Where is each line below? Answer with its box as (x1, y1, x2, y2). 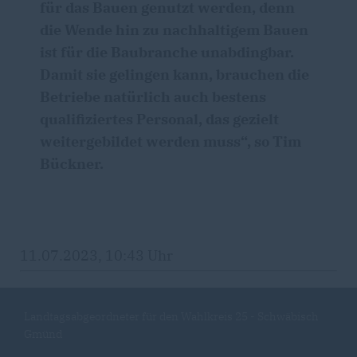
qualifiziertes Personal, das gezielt (40, 110, 279, 128)
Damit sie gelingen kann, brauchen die (40, 65, 309, 84)
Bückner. (40, 155, 104, 173)
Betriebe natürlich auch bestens (40, 88, 266, 106)
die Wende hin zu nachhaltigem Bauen (40, 21, 308, 39)
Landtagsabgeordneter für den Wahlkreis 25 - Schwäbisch (24, 309, 319, 324)
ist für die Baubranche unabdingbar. (40, 43, 294, 61)
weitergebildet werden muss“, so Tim (40, 132, 301, 151)
